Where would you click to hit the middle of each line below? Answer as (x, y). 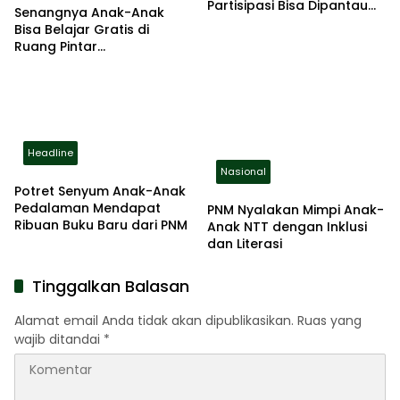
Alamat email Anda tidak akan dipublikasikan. (154, 321)
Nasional (243, 172)
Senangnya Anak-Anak (89, 13)
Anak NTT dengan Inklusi (287, 227)
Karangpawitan (65, 64)
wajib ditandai (59, 340)
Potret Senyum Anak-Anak (100, 192)
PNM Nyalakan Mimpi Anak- (296, 210)
